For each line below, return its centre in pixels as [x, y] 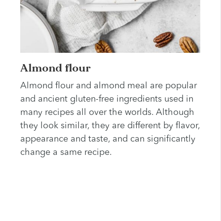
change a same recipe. [67, 153]
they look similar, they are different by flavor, [110, 126]
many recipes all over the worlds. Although [107, 113]
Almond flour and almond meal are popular [108, 86]
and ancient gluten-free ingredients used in [107, 99]
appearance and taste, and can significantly [108, 139]
